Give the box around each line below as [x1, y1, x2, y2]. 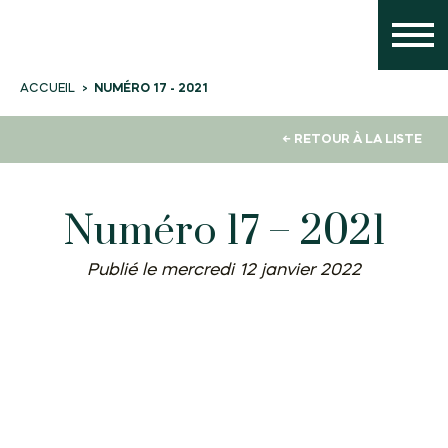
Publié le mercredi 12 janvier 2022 [87, 262, 361, 280]
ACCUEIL [20, 81, 75, 95]
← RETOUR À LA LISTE [282, 133, 422, 147]
